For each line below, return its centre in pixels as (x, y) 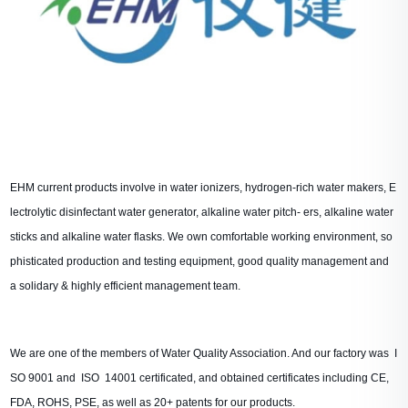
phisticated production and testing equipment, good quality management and (200, 262)
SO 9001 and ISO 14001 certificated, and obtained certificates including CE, (200, 378)
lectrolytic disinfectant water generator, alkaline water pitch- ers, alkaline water (202, 213)
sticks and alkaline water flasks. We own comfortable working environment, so (202, 237)
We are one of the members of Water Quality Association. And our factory (190, 354)
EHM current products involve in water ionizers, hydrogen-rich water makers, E (204, 188)
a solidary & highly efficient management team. (126, 286)
